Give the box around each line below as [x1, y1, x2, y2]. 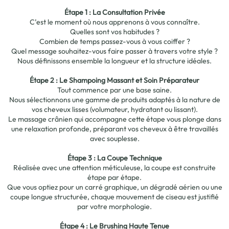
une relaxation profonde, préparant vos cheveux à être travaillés [11, 124, 218, 133]
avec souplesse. [89, 133, 140, 143]
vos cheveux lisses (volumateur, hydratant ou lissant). [31, 104, 198, 114]
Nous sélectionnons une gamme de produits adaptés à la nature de [9, 95, 220, 104]
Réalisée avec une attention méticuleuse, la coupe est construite [13, 163, 216, 172]
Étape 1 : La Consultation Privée [64, 7, 165, 17]
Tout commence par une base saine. [57, 85, 172, 95]
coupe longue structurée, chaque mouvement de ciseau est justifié [10, 192, 219, 201]
